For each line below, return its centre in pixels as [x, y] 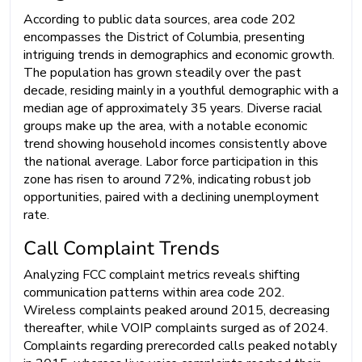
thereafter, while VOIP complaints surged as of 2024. [176, 328]
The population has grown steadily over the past [162, 73]
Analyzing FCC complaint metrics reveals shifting [162, 275]
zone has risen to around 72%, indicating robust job [167, 180]
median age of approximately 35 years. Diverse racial [173, 109]
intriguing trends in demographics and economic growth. [179, 55]
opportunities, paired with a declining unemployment [171, 198]
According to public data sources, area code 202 [160, 20]
